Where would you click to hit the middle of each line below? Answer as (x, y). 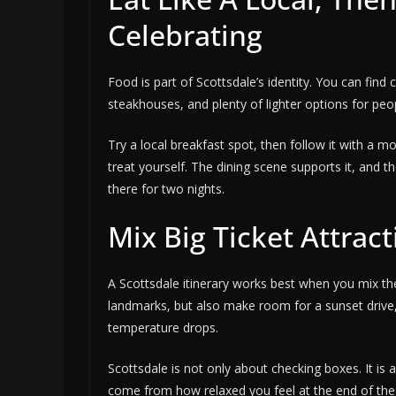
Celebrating (185, 35)
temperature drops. (163, 328)
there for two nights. (166, 189)
